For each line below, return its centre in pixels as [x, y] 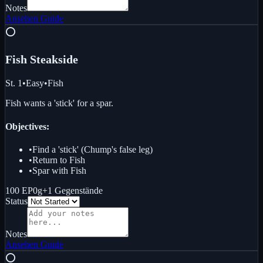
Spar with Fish [59, 170]
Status [16, 201]
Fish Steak [32, 60]
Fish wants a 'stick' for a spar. [59, 103]
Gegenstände [79, 190]
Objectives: [27, 126]
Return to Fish [59, 160]
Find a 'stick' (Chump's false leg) [92, 149]
